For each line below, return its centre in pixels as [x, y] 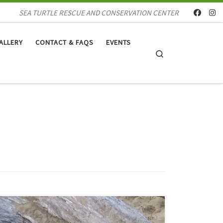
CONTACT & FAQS [64, 43]
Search [175, 52]
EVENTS [118, 43]
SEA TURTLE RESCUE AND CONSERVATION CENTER [99, 12]
